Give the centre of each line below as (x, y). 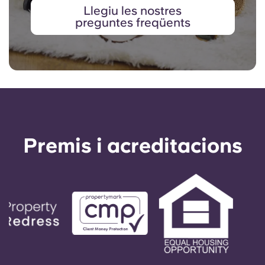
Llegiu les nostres (132, 11)
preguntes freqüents (132, 23)
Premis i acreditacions (132, 146)
